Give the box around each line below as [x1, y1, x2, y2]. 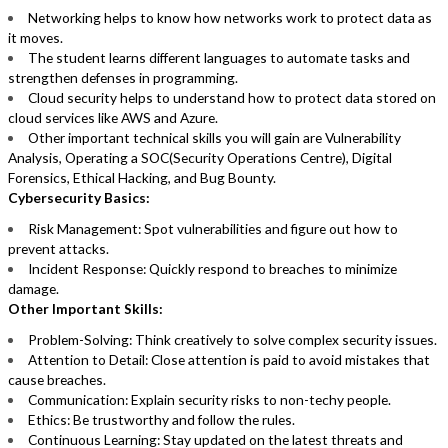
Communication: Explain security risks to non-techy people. [28, 391, 391, 409]
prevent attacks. [8, 240, 110, 258]
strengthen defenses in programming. [8, 69, 239, 87]
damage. [8, 280, 60, 298]
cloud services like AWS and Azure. [8, 109, 222, 127]
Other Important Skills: [8, 300, 164, 318]
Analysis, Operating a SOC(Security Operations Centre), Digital [8, 149, 393, 167]
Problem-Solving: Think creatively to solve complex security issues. [28, 331, 437, 349]
